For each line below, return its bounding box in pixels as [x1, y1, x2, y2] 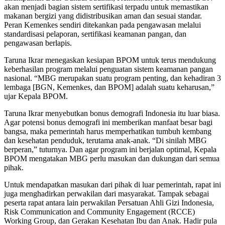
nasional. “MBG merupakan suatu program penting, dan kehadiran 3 [4, 74, 221, 83]
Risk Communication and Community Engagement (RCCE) [4, 207, 195, 216]
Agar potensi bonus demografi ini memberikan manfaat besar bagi [4, 118, 212, 127]
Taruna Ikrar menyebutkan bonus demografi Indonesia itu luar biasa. [4, 109, 220, 118]
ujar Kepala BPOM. [4, 92, 68, 101]
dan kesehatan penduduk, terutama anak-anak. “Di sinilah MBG [4, 136, 207, 145]
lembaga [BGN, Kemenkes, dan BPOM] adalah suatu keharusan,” [4, 83, 214, 92]
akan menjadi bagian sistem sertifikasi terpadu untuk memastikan [4, 3, 208, 12]
